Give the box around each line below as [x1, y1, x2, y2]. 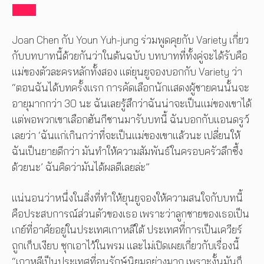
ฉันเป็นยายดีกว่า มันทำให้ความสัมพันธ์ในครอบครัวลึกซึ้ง [12, 144, 243, 157]
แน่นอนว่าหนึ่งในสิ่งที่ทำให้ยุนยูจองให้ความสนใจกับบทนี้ [12, 192, 243, 204]
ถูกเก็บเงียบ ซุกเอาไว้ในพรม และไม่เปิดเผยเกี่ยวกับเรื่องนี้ [12, 239, 239, 252]
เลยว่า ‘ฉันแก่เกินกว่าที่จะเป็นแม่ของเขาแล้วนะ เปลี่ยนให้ [12, 128, 240, 141]
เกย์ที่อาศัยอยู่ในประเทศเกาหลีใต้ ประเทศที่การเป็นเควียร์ [12, 223, 242, 236]
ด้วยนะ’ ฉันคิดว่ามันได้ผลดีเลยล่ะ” [12, 160, 150, 173]
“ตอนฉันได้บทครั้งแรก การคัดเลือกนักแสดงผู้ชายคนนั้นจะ [12, 81, 249, 94]
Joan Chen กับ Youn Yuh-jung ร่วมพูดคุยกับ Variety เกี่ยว [12, 33, 249, 46]
